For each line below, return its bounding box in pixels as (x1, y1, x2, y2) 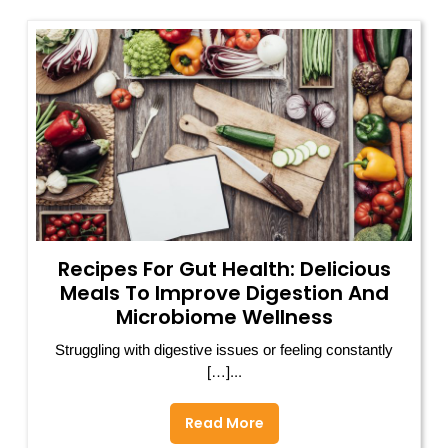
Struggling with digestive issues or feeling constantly (55, 340, 393, 358)
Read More (184, 412, 264, 433)
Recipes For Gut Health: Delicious (57, 254, 391, 283)
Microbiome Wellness (115, 302, 333, 331)
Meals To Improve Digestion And (59, 278, 389, 307)
